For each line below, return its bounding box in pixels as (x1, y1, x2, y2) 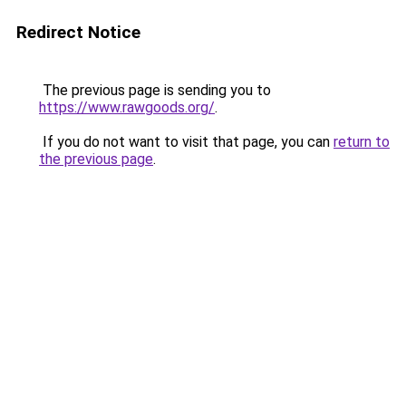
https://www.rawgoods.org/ (39, 99, 215, 116)
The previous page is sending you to (39, 82, 271, 99)
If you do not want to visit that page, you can (39, 133, 333, 150)
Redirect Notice (16, 22, 140, 43)
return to (333, 133, 390, 150)
